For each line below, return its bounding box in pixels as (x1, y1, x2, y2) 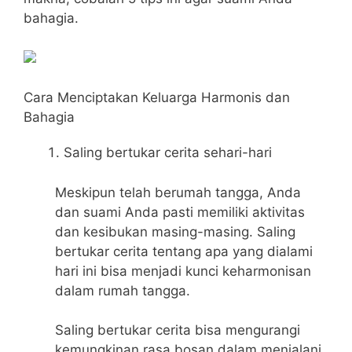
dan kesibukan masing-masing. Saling (55, 223, 295, 240)
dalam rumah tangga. (55, 282, 190, 299)
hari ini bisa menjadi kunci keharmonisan (55, 262, 311, 279)
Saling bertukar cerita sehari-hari (64, 145, 272, 161)
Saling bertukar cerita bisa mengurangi (55, 322, 300, 339)
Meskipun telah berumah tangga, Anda (55, 184, 301, 200)
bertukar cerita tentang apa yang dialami (55, 243, 313, 259)
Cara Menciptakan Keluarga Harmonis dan (24, 90, 290, 106)
